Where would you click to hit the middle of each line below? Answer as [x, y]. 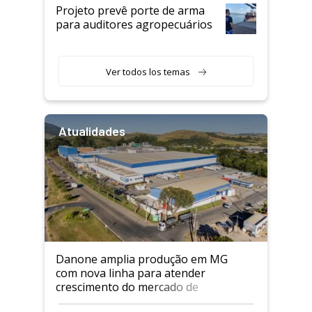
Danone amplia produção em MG [142, 259]
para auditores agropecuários [134, 25]
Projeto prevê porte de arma [130, 11]
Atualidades [92, 131]
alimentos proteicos [108, 301]
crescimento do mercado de [127, 287]
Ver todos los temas [148, 72]
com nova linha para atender [131, 273]
